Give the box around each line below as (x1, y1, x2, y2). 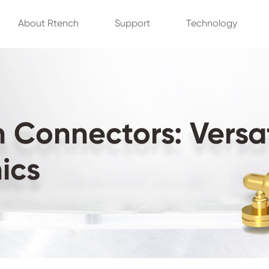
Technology (186, 19, 237, 29)
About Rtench (17, 19, 79, 29)
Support (114, 19, 150, 29)
